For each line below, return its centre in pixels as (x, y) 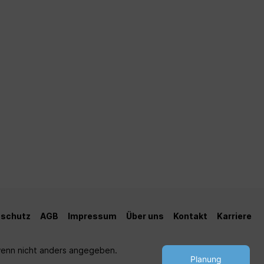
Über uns (145, 216)
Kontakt (190, 216)
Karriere (234, 216)
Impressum (92, 216)
